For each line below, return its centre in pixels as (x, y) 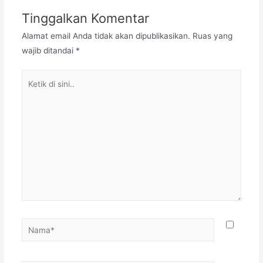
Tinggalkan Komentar (85, 18)
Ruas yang (212, 36)
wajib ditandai (48, 50)
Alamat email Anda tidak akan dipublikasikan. (106, 36)
